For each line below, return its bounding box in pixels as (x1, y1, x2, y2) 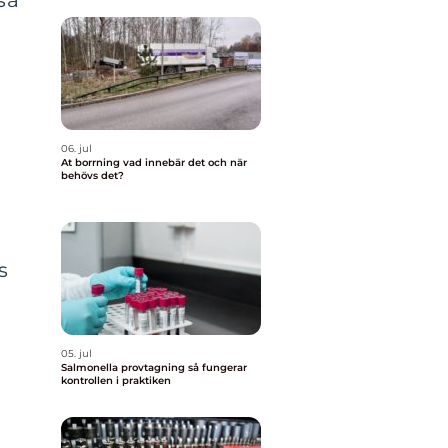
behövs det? (61, 169, 124, 182)
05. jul (61, 347, 92, 360)
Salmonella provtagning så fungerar (61, 361, 188, 374)
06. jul (61, 142, 92, 155)
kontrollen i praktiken (61, 374, 171, 387)
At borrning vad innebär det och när (61, 156, 123, 169)
